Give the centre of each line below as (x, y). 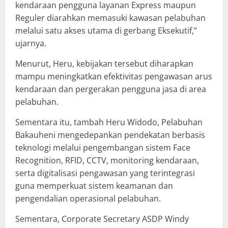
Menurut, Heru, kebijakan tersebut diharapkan (104, 64)
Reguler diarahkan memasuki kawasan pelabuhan (110, 18)
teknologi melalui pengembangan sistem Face (103, 148)
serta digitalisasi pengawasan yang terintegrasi (105, 173)
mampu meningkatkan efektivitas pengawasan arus (114, 77)
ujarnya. (31, 44)
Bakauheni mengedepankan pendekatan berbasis (110, 135)
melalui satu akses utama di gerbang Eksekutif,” (106, 31)
